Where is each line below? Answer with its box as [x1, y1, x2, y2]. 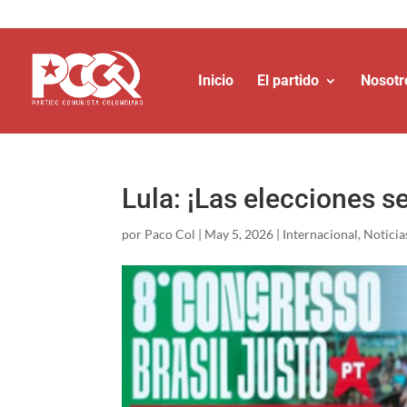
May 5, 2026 [204, 226, 274, 242]
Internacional [283, 226, 359, 242]
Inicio [198, 72, 233, 89]
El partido [257, 72, 319, 89]
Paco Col [144, 226, 196, 242]
